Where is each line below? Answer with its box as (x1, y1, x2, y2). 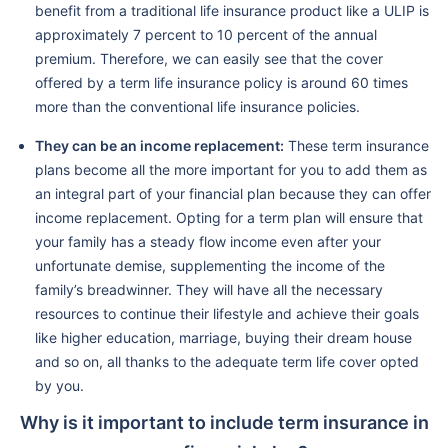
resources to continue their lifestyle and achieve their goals (35, 304, 419, 322)
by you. (35, 376, 84, 394)
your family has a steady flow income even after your (35, 232, 381, 250)
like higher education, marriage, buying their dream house (35, 328, 412, 346)
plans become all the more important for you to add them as (35, 160, 427, 178)
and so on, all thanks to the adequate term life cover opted (35, 352, 419, 370)
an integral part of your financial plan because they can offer (35, 184, 431, 202)
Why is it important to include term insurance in (19, 411, 429, 433)
